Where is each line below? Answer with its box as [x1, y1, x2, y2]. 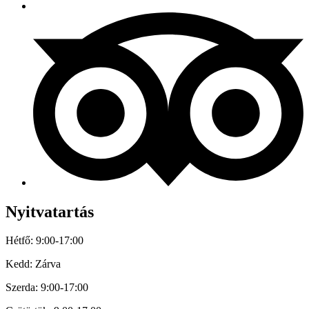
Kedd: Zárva [6, 258, 61, 270]
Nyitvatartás [6, 202, 94, 221]
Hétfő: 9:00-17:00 [6, 235, 83, 247]
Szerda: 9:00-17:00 [6, 281, 88, 294]
